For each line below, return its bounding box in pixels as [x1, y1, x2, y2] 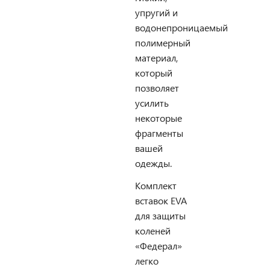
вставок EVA [135, 194, 187, 207]
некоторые [135, 111, 182, 124]
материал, [135, 51, 178, 64]
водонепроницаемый [135, 21, 228, 34]
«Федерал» [135, 239, 182, 252]
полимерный [135, 36, 190, 49]
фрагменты [135, 127, 183, 139]
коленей [135, 224, 171, 237]
